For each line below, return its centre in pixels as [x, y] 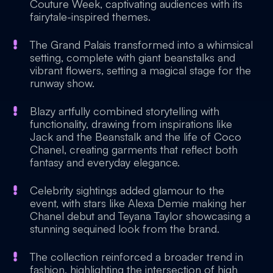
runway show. [62, 83]
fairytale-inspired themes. [90, 16]
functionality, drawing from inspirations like [131, 124]
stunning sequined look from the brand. [125, 229]
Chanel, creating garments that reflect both [134, 149]
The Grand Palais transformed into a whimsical [141, 44]
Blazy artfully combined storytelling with [125, 111]
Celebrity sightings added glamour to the [127, 190]
